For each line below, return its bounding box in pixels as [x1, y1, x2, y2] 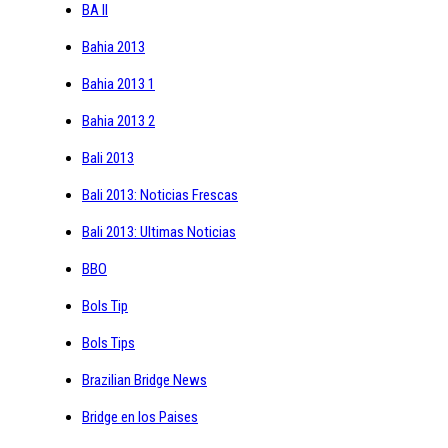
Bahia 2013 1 [82, 74, 155, 93]
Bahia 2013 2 [82, 111, 155, 130]
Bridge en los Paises [82, 407, 198, 426]
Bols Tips [82, 333, 135, 352]
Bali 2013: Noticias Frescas [82, 185, 238, 204]
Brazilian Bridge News [82, 370, 207, 389]
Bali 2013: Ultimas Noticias [82, 222, 236, 241]
